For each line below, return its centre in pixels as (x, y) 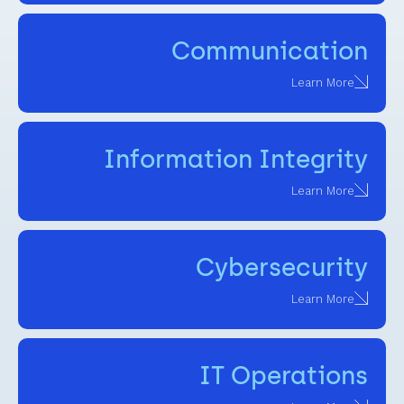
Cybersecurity (282, 267)
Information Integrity (236, 159)
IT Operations (284, 375)
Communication (270, 50)
